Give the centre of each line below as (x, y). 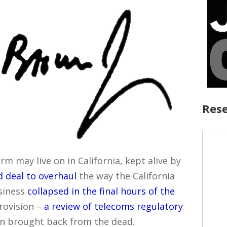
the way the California (126, 176)
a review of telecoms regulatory (113, 206)
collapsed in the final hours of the (101, 191)
